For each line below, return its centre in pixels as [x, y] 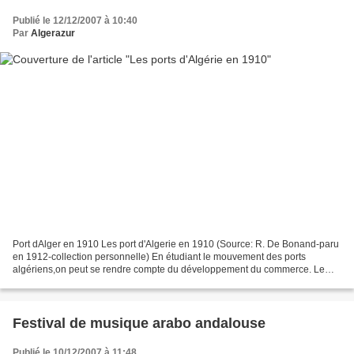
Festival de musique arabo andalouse [139, 324]
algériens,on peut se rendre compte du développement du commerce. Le [169, 270]
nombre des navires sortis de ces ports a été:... [112, 282]
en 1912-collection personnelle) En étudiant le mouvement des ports [159, 257]
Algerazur [53, 33]
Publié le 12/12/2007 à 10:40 [75, 20]
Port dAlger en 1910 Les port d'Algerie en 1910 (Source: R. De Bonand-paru [176, 245]
